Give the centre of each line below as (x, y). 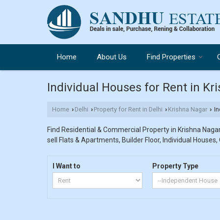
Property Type (176, 166)
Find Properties (171, 57)
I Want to (67, 166)
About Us (112, 57)
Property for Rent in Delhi (128, 109)
